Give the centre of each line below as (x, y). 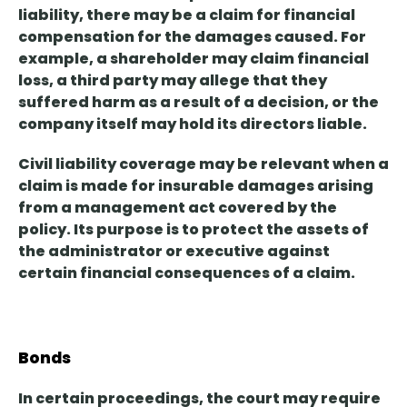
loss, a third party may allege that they (173, 81)
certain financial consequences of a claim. (187, 273)
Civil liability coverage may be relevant (175, 164)
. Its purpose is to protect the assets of (218, 230)
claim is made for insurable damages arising (196, 186)
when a (361, 164)
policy (42, 230)
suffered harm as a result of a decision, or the (199, 103)
